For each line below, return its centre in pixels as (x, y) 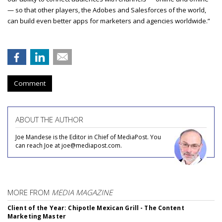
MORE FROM (29, 192)
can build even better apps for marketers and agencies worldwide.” (110, 21)
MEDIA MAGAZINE (82, 192)
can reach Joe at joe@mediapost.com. (69, 145)
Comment (30, 83)
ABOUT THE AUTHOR (49, 119)
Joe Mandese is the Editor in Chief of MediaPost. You (88, 137)
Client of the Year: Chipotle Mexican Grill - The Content (96, 208)
